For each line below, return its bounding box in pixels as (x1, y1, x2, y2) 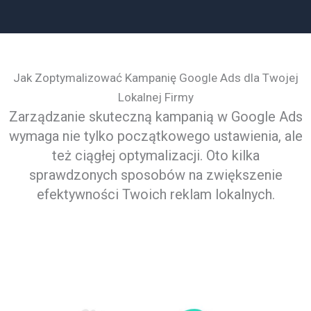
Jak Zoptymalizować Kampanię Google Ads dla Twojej (12, 71, 299, 85)
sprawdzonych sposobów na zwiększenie (28, 167, 283, 183)
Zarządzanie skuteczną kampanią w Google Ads (8, 108, 303, 125)
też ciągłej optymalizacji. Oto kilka (51, 147, 260, 164)
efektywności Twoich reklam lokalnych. (36, 186, 275, 203)
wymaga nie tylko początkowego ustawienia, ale (8, 128, 303, 144)
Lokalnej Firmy (117, 90, 194, 104)
